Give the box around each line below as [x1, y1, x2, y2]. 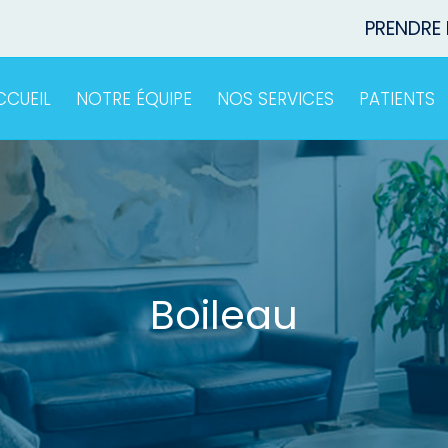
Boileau [150, 287, 298, 343]
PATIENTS [359, 87, 435, 111]
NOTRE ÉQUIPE [76, 87, 192, 111]
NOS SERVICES [217, 87, 334, 111]
